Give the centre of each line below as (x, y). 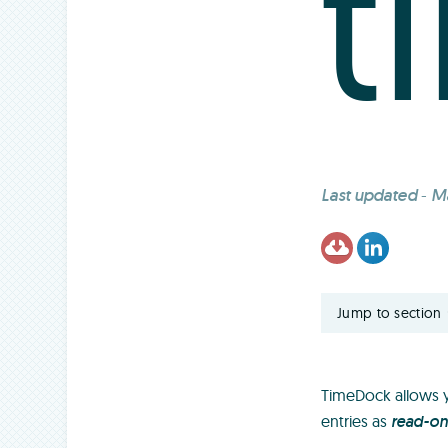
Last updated (369, 195)
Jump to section (389, 313)
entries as (356, 421)
